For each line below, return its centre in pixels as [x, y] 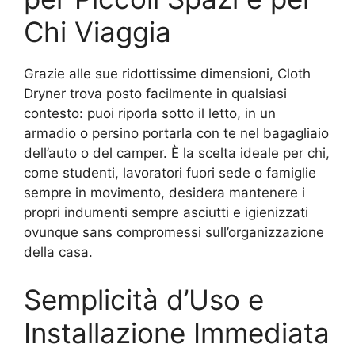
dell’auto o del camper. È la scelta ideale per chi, [177, 153]
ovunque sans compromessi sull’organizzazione [174, 232]
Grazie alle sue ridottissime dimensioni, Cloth [167, 74]
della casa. [58, 252]
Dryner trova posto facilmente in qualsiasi [155, 94]
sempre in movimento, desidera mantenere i [164, 193]
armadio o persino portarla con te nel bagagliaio [176, 133]
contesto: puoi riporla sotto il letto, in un [150, 113]
